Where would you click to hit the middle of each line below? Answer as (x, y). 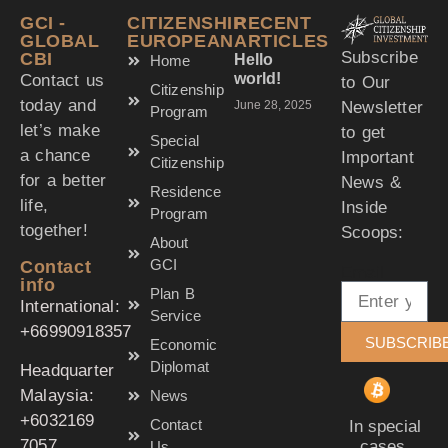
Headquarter (67, 371)
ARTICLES (281, 41)
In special (384, 427)
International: (70, 306)
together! (54, 231)
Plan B (172, 294)
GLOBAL (60, 41)
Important (377, 157)
